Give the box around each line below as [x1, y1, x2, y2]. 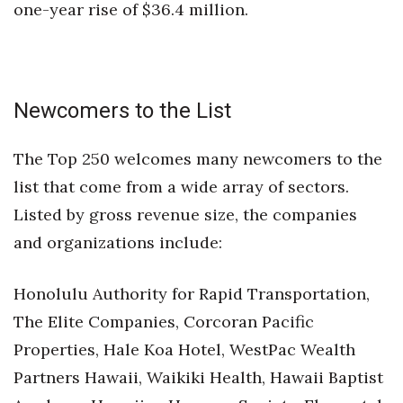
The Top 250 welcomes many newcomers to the [13, 148, 382, 169]
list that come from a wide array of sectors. [13, 176, 349, 197]
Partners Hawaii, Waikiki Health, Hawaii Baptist [13, 367, 383, 388]
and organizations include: [13, 232, 222, 253]
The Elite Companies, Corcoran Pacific [13, 311, 314, 332]
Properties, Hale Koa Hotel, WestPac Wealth [13, 339, 355, 360]
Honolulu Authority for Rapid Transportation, [13, 283, 370, 304]
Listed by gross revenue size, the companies [13, 204, 357, 225]
